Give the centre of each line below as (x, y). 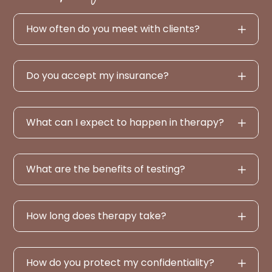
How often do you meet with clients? (113, 29)
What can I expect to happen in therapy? (125, 122)
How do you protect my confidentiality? (121, 262)
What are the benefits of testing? (106, 169)
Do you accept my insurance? (98, 75)
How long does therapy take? (97, 216)
